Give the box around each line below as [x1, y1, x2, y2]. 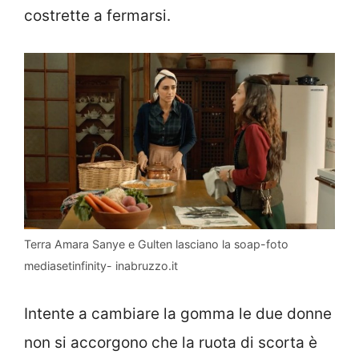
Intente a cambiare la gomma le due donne [24, 304, 332, 323]
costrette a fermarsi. [24, 6, 171, 25]
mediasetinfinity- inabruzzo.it [24, 259, 178, 273]
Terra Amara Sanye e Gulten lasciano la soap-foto [24, 237, 288, 252]
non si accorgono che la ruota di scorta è [24, 333, 317, 352]
